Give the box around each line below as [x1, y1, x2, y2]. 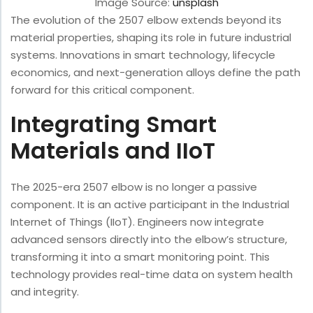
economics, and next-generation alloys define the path [10, 65, 300, 80]
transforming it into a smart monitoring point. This [10, 249, 270, 265]
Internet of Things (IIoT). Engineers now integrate [10, 214, 264, 230]
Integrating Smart [10, 108, 217, 140]
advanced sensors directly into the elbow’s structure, [10, 232, 287, 247]
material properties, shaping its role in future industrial [10, 30, 291, 45]
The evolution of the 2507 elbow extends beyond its [10, 13, 282, 28]
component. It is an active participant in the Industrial [10, 197, 289, 212]
